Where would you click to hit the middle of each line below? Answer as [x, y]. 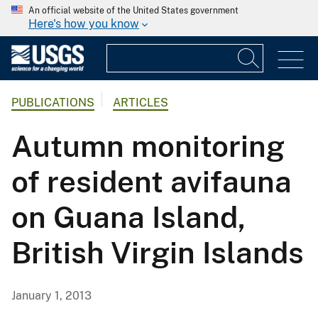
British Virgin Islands [158, 253]
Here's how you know [84, 24]
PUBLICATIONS [53, 103]
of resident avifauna [152, 182]
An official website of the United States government [133, 11]
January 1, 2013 [51, 296]
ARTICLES [141, 103]
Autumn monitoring [148, 146]
